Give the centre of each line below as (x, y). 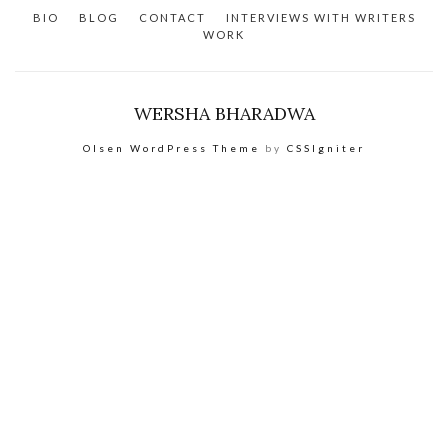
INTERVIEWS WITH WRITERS (320, 17)
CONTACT (172, 17)
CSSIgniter (326, 147)
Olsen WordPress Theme (171, 147)
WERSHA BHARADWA (224, 113)
